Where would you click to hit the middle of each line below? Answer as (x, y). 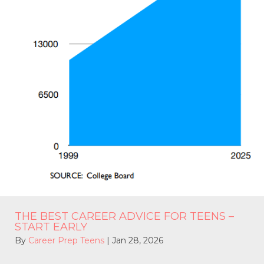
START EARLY (51, 227)
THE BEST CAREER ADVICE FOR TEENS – (124, 217)
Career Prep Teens (67, 241)
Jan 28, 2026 (138, 241)
